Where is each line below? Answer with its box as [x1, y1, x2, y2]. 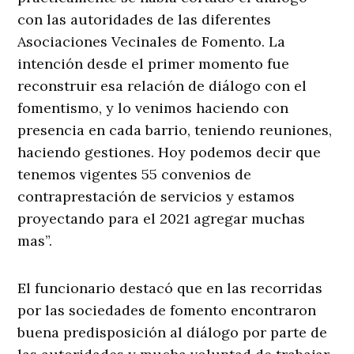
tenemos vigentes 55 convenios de [17, 164, 252, 183]
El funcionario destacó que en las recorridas [17, 278, 323, 297]
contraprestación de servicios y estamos [17, 186, 296, 205]
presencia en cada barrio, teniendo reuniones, [17, 120, 333, 139]
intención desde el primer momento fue [17, 54, 290, 73]
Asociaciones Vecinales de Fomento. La [17, 32, 286, 51]
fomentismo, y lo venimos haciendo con [17, 98, 289, 117]
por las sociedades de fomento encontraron [17, 300, 317, 319]
